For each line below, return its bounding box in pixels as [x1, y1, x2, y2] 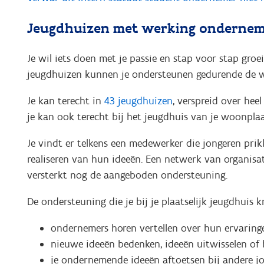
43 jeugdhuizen [104, 94, 173, 107]
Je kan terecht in [27, 94, 104, 107]
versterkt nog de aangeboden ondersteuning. [27, 168, 227, 181]
